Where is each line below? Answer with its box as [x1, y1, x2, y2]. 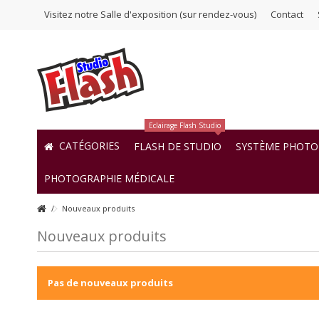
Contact [271, 8, 303, 21]
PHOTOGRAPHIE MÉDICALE [44, 171, 174, 185]
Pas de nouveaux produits [48, 276, 173, 289]
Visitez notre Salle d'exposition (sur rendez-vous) [44, 8, 256, 21]
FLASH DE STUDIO [134, 139, 221, 153]
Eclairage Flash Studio [149, 120, 221, 130]
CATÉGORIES [56, 139, 120, 153]
